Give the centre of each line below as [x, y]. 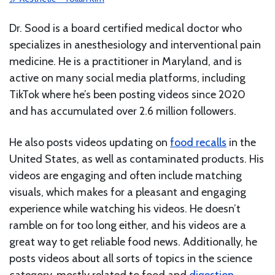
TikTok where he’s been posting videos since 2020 [127, 94]
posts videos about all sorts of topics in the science [131, 258]
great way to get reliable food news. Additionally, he [133, 242]
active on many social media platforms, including [127, 78]
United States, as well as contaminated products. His [137, 159]
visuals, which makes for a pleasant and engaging [128, 192]
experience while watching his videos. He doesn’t [125, 208]
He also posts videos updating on [90, 142]
